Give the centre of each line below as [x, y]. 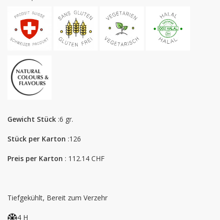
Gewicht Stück [32, 119]
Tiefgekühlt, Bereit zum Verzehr [57, 198]
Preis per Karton [35, 158]
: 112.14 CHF [84, 158]
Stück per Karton [37, 139]
